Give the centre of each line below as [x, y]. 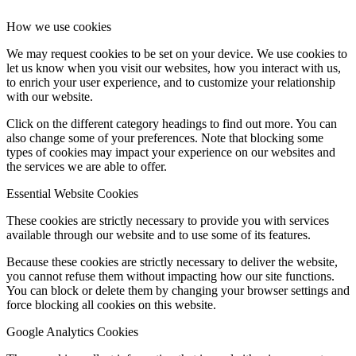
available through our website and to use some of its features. [159, 234]
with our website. [50, 96]
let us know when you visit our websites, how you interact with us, [174, 68]
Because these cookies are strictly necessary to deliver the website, [172, 261]
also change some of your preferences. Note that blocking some [165, 137]
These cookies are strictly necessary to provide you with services [168, 220]
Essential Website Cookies [72, 193]
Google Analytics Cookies [72, 331]
